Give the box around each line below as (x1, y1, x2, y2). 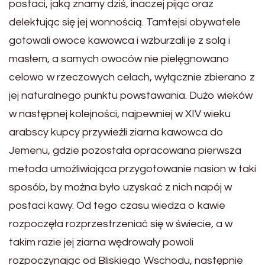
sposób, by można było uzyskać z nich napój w (9, 182, 232, 193)
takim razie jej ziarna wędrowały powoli (9, 237, 193, 248)
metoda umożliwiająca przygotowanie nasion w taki (9, 163, 256, 174)
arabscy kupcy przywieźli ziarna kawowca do (9, 127, 224, 138)
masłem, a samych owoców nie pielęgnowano (9, 53, 230, 64)
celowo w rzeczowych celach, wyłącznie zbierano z (9, 72, 255, 83)
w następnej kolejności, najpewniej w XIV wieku (9, 108, 231, 119)
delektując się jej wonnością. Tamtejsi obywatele (9, 17, 241, 28)
